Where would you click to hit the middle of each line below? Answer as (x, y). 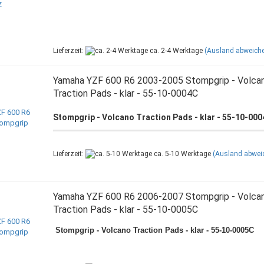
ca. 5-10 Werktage (181, 154)
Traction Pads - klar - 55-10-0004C (125, 93)
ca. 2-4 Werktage (175, 51)
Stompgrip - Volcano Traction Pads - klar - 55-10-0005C (153, 230)
